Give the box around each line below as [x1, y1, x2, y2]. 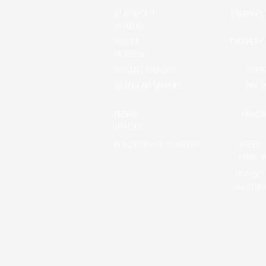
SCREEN [114, 48, 144, 60]
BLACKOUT [114, 8, 156, 20]
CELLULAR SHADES [114, 80, 183, 91]
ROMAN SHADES [114, 64, 176, 76]
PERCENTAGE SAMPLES [114, 138, 199, 150]
